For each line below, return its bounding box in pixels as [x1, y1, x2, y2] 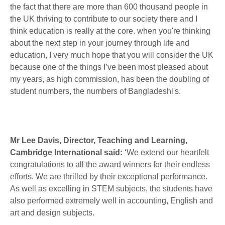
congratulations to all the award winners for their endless [10, 160, 210, 169]
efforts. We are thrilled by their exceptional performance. [10, 172, 207, 181]
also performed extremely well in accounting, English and [10, 196, 213, 205]
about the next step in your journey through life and [10, 38, 189, 47]
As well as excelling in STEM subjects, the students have [10, 184, 212, 193]
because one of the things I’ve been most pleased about [10, 62, 208, 71]
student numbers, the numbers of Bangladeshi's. [10, 86, 181, 95]
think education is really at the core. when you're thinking [10, 26, 210, 35]
